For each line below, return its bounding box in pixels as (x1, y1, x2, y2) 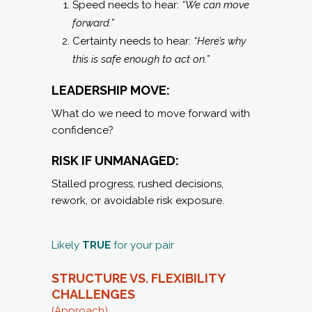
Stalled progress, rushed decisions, (52, 177, 224, 190)
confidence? (52, 123, 114, 136)
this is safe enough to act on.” (72, 52, 210, 65)
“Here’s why (194, 34, 246, 47)
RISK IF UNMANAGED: (52, 153, 179, 168)
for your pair (111, 238, 174, 251)
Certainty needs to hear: (72, 34, 194, 47)
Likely (52, 238, 82, 251)
